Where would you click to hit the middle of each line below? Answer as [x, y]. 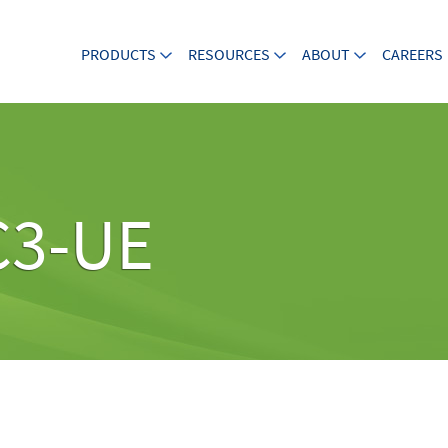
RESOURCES [229, 54]
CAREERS [412, 54]
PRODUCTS [118, 54]
